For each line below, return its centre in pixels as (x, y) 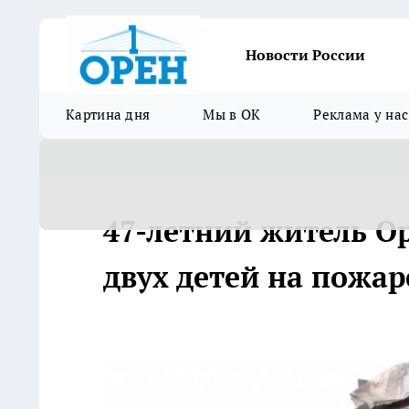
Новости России (305, 55)
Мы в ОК (232, 115)
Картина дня (108, 115)
